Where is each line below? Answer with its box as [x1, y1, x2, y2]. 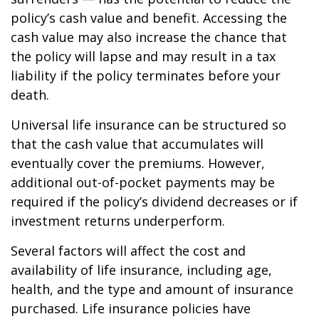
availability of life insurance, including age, [11, 261, 272, 278]
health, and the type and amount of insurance [11, 280, 293, 298]
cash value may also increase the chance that [11, 28, 287, 46]
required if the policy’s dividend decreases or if [11, 192, 298, 210]
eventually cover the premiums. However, [11, 154, 265, 172]
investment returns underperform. [11, 211, 225, 229]
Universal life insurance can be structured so [11, 115, 286, 133]
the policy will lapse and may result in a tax [11, 47, 276, 65]
